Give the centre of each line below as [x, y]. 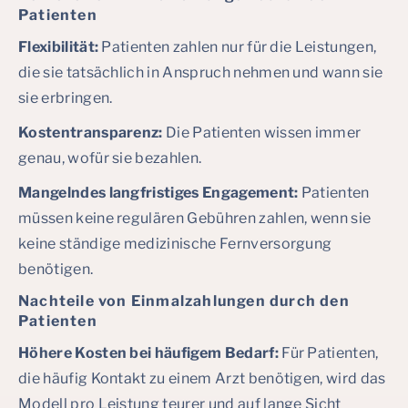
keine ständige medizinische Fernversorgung [175, 244]
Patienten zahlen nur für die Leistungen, [239, 47]
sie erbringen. [66, 98]
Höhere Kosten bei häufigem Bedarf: [150, 353]
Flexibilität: [60, 47]
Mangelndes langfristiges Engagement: [160, 193]
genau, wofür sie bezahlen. [110, 158]
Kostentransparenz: [92, 133]
